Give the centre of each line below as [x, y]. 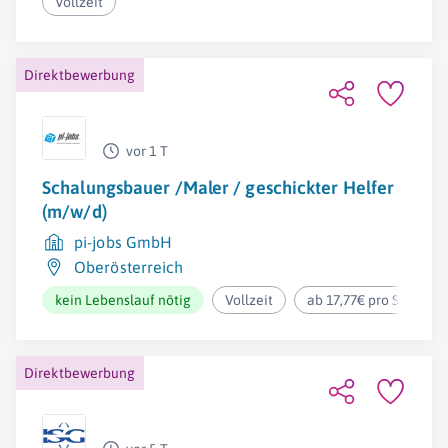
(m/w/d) [74, 212]
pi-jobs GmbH [123, 242]
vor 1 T [147, 151]
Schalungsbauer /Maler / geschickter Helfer [218, 188]
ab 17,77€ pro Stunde [372, 300]
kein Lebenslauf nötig [123, 300]
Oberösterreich [129, 267]
